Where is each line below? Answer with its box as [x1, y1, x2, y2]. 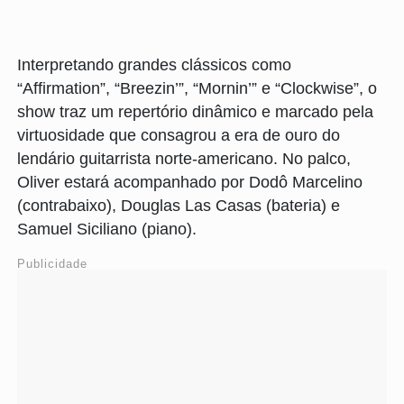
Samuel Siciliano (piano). [17, 220, 201, 239]
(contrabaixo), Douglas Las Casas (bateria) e [17, 197, 340, 216]
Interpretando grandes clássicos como [17, 56, 291, 75]
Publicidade [17, 257, 87, 271]
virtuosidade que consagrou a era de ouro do [17, 126, 340, 145]
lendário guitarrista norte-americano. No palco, [17, 150, 351, 169]
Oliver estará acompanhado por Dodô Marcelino [17, 173, 363, 192]
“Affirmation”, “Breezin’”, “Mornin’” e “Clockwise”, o [17, 79, 377, 98]
